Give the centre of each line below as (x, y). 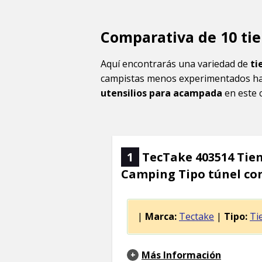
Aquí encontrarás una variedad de (175, 64)
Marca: (161, 216)
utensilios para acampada (161, 93)
